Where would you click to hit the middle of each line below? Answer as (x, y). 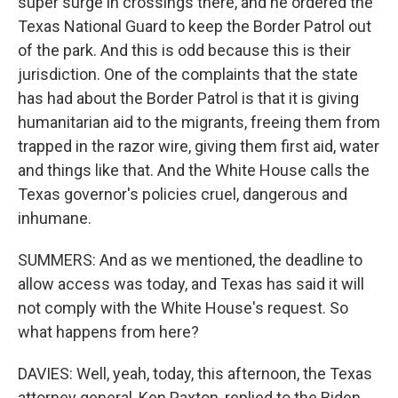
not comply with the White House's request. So (183, 308)
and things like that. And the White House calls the (194, 170)
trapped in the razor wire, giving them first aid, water (199, 146)
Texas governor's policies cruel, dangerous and (183, 194)
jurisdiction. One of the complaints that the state (188, 74)
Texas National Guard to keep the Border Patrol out (195, 26)
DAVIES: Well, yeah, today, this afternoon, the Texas (195, 374)
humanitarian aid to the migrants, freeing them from (199, 122)
